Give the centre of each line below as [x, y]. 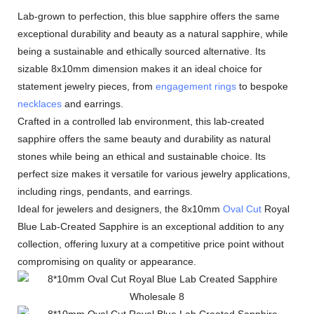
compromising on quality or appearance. [107, 261]
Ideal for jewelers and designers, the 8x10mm [120, 209]
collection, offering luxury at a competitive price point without [151, 244]
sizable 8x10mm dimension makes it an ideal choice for [140, 69]
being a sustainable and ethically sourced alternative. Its [142, 51]
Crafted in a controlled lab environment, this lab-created [141, 121]
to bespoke [262, 86]
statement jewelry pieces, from [87, 86]
